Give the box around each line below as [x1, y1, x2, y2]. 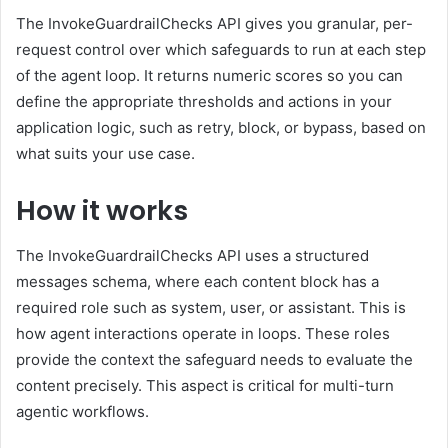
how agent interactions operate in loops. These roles [16, 323, 390, 343]
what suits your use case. [16, 144, 195, 164]
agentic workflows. [16, 401, 149, 421]
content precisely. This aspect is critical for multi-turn [16, 375, 394, 395]
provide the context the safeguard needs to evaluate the [16, 349, 413, 369]
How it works [16, 192, 188, 230]
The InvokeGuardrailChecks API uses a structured [16, 245, 369, 265]
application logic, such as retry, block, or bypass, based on [16, 118, 426, 138]
